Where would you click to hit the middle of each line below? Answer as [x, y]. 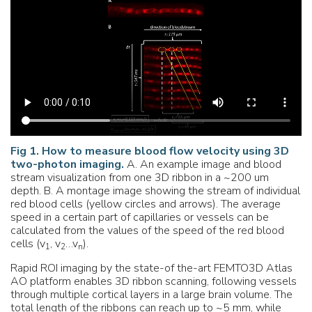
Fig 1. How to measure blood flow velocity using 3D [150, 151]
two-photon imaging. [67, 164]
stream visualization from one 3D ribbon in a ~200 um [140, 177]
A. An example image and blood [203, 164]
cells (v [28, 243]
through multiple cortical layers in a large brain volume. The [151, 294]
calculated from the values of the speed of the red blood [147, 230]
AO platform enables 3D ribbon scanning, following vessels [154, 281]
